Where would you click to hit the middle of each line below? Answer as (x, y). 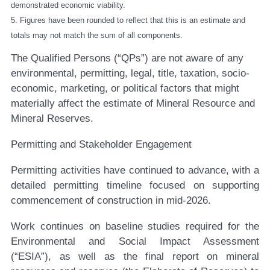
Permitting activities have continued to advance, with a (135, 171)
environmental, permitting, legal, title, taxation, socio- (130, 74)
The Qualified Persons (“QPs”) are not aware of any (127, 58)
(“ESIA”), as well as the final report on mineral (135, 257)
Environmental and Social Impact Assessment (135, 242)
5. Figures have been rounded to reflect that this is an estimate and (128, 20)
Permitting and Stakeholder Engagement (101, 145)
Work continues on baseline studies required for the (135, 227)
